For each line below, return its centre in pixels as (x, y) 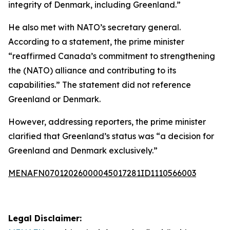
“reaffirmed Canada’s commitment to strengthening (112, 56)
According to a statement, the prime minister (96, 42)
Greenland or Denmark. (54, 99)
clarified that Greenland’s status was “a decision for (111, 136)
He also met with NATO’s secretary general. (94, 27)
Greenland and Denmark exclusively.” (83, 150)
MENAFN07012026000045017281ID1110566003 (102, 173)
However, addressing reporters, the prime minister (107, 122)
